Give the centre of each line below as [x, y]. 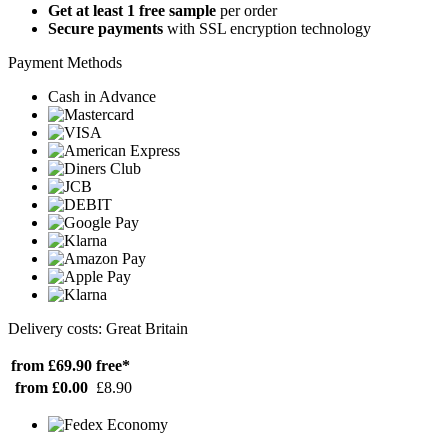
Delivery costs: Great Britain [98, 328]
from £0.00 [51, 387]
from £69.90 [51, 365]
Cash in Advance [102, 96]
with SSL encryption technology [267, 28]
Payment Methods [65, 62]
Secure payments [105, 28]
